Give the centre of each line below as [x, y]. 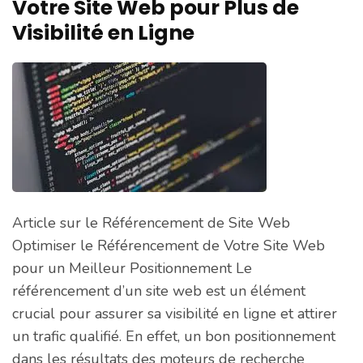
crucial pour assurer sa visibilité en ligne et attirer [175, 313]
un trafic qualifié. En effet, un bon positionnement [174, 336]
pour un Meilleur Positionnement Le [132, 268]
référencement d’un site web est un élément [159, 290]
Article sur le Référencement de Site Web [151, 222]
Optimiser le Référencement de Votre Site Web [169, 245]
